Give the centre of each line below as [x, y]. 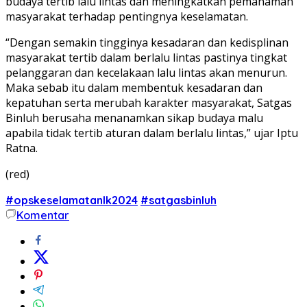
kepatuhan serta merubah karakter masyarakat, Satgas [149, 102]
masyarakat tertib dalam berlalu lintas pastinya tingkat [146, 57]
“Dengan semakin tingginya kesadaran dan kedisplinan [147, 42]
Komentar [43, 215]
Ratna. [22, 148]
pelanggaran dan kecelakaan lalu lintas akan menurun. [146, 72]
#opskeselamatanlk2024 [72, 200]
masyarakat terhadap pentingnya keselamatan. [127, 16]
